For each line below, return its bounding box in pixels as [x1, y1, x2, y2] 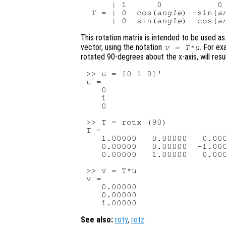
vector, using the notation [81, 42, 164, 52]
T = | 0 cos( [86, 9, 157, 17]
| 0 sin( [86, 17, 157, 25]
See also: [81, 215, 113, 225]
